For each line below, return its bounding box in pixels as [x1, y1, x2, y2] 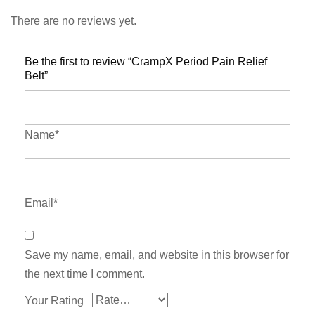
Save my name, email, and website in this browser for [25, 249, 289, 262]
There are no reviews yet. [11, 15, 136, 27]
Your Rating [25, 295, 84, 307]
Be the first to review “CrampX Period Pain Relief [25, 56, 267, 68]
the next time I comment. [25, 268, 145, 281]
